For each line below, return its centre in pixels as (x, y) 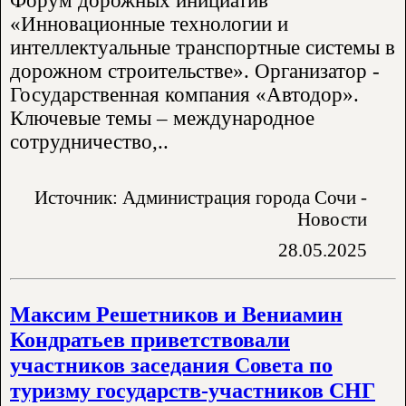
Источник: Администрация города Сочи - (201, 198)
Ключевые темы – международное (162, 119)
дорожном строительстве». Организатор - (195, 72)
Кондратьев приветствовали (150, 339)
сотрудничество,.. (89, 142)
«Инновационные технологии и (149, 24)
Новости (332, 219)
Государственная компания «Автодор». (184, 95)
